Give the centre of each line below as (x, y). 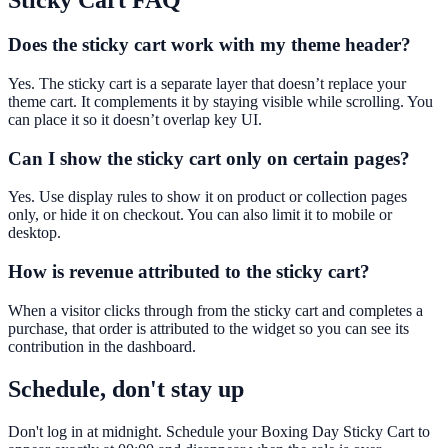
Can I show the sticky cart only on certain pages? (209, 158)
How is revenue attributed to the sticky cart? (189, 272)
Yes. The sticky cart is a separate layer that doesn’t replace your (207, 83)
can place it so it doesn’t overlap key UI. (135, 119)
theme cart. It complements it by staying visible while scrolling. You (220, 101)
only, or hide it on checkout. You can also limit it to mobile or (200, 215)
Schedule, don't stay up (126, 388)
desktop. (34, 233)
